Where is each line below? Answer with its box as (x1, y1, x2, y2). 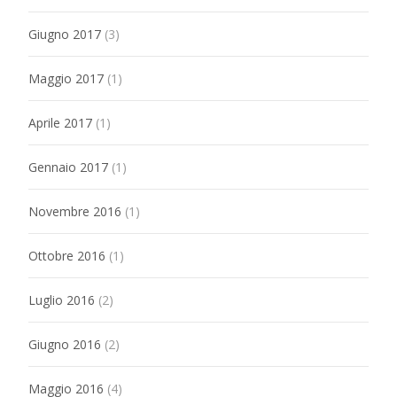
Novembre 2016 (28, 203, 121, 220)
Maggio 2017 (28, 70, 104, 87)
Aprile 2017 (28, 114, 92, 131)
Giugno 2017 (28, 26, 101, 43)
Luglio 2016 (28, 292, 95, 308)
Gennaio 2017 (28, 159, 108, 175)
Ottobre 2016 (28, 247, 105, 264)
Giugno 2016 (28, 336, 101, 353)
